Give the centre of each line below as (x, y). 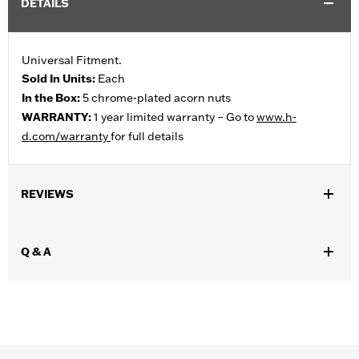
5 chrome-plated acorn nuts (157, 98)
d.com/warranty (66, 137)
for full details (147, 137)
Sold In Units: (60, 79)
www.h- (276, 117)
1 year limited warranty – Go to (175, 117)
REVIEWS (47, 194)
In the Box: (52, 98)
